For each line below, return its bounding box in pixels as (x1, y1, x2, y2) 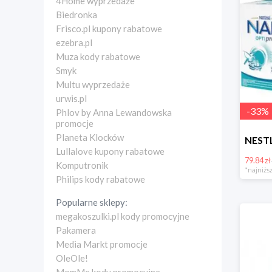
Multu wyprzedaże (56, 79, 130, 90)
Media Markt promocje (56, 239, 148, 250)
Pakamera (56, 225, 96, 236)
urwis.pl (56, 93, 87, 104)
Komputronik (56, 160, 108, 171)
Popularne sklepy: (56, 197, 127, 208)
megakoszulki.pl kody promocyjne (56, 211, 189, 222)
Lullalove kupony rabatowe (56, 146, 165, 157)
